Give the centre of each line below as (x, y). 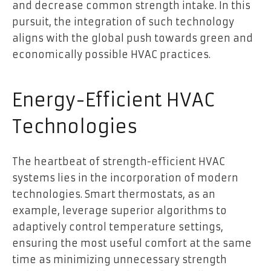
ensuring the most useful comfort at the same (132, 243)
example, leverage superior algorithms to (119, 210)
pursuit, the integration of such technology (123, 22)
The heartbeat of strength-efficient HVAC (119, 161)
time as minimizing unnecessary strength (119, 259)
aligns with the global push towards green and (132, 38)
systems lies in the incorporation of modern (125, 178)
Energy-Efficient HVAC (113, 100)
